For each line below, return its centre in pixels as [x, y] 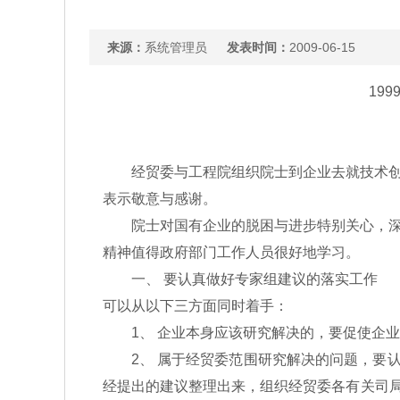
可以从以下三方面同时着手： [195, 306]
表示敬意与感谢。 [159, 199]
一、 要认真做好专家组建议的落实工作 [240, 279]
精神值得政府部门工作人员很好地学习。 [231, 252]
